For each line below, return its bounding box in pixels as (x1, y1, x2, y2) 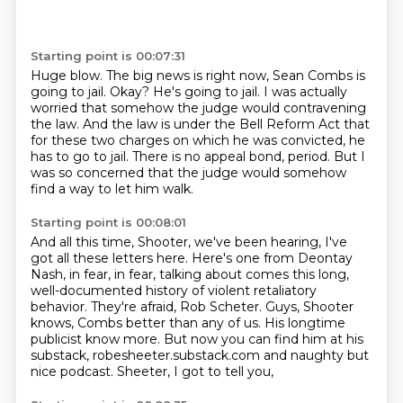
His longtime (264, 315, 345, 331)
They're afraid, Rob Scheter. (90, 299, 265, 315)
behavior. (30, 299, 91, 315)
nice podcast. (30, 363, 117, 380)
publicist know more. (30, 331, 164, 347)
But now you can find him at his (163, 331, 363, 347)
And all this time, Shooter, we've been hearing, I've (30, 234, 347, 250)
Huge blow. (30, 67, 106, 84)
